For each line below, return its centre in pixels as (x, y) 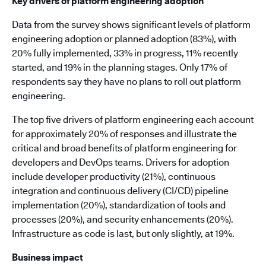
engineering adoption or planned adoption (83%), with (124, 39)
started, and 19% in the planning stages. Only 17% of (120, 67)
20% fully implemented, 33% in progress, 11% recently (125, 53)
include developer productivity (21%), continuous (114, 177)
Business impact (47, 257)
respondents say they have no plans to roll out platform (126, 82)
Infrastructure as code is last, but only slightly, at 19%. (123, 234)
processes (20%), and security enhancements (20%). (123, 219)
